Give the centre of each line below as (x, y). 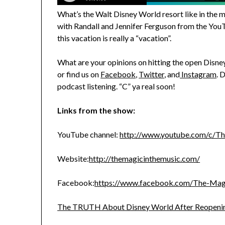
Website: (73, 158)
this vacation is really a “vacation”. (115, 38)
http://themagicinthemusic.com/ (145, 158)
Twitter (152, 74)
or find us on (79, 74)
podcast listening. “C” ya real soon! (117, 86)
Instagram (198, 74)
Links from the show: (96, 110)
